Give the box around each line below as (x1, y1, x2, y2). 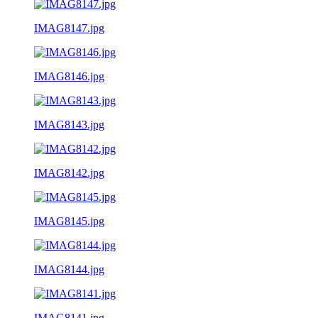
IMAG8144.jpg (34, 263, 104, 275)
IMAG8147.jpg (34, 21, 104, 34)
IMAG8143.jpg (34, 118, 104, 131)
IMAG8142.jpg (34, 166, 104, 179)
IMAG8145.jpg (34, 214, 104, 227)
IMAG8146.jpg (34, 70, 104, 82)
